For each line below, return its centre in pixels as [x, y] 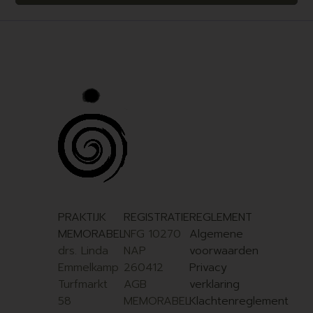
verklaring [215, 285]
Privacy [209, 268]
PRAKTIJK [82, 218]
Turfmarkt [82, 285]
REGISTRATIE [156, 218]
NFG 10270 [152, 234]
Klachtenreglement [239, 301]
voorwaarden [224, 251]
